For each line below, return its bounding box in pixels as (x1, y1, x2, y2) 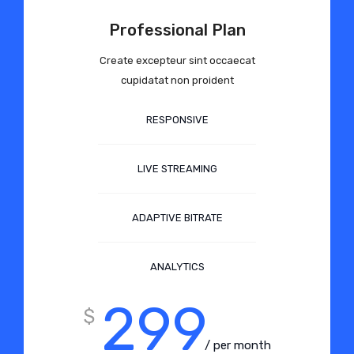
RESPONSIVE (145, 114, 209, 126)
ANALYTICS (149, 261, 205, 273)
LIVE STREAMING (137, 163, 217, 175)
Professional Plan (108, 21, 246, 40)
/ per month (204, 337, 271, 352)
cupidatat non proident (120, 74, 234, 87)
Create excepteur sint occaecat (99, 55, 255, 67)
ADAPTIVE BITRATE (131, 212, 223, 224)
